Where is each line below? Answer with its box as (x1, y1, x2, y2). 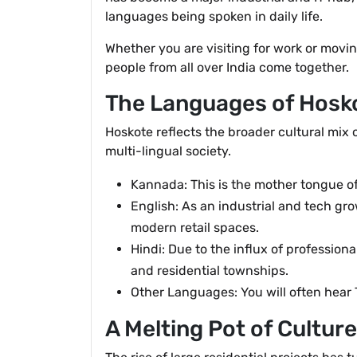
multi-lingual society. (105, 143, 231, 159)
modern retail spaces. (131, 220, 259, 235)
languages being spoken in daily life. (105, 9, 323, 24)
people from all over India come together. (105, 60, 349, 75)
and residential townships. (131, 263, 288, 278)
